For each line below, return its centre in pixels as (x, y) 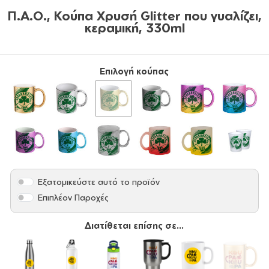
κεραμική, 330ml (134, 28)
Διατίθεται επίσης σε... (134, 225)
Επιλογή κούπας (134, 71)
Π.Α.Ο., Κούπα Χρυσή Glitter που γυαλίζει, (134, 16)
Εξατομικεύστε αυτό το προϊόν (99, 182)
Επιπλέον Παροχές (74, 198)
